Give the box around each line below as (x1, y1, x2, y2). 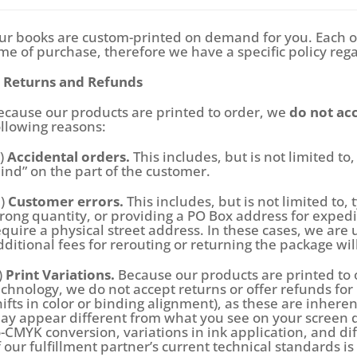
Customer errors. (8, 192, 127, 211)
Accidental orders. (7, 147, 134, 167)
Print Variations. (6, 265, 116, 284)
